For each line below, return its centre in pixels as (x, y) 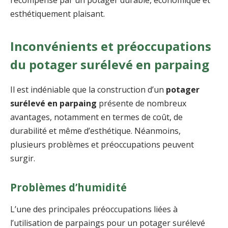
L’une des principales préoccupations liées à (94, 209)
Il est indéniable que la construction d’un (88, 89)
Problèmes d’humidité (68, 187)
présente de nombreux (141, 103)
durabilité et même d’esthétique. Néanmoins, (95, 131)
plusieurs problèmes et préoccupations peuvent (102, 144)
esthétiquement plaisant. (58, 13)
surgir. (23, 158)
